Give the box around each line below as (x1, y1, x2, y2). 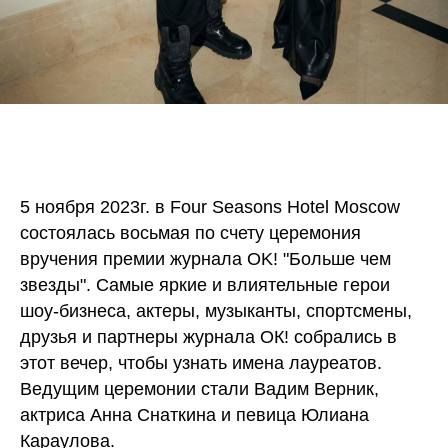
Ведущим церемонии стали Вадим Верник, (20, 379, 379, 400)
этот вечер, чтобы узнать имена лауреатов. (20, 353, 382, 374)
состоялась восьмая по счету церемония (20, 223, 361, 244)
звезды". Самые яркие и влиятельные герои (20, 275, 390, 296)
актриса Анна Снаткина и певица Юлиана (20, 405, 369, 426)
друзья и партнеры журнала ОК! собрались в (20, 327, 397, 348)
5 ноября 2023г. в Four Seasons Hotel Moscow (20, 197, 400, 218)
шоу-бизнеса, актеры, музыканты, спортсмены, (20, 301, 412, 322)
